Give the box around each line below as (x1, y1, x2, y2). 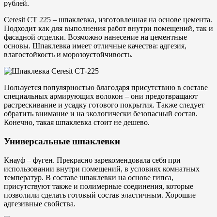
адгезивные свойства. (4, 199, 76, 208)
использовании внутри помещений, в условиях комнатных (4, 164, 200, 173)
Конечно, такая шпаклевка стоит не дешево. (4, 118, 150, 127)
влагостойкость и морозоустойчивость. (4, 50, 133, 59)
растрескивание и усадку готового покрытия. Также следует (4, 101, 204, 109)
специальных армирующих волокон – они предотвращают (4, 92, 198, 101)
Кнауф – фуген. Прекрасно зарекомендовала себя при (4, 155, 181, 164)
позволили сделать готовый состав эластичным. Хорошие (4, 190, 196, 199)
